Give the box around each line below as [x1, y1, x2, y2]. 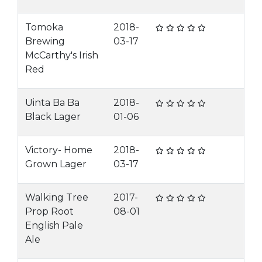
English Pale [25, 220, 83, 231]
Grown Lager [25, 158, 87, 170]
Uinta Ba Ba [25, 97, 80, 108]
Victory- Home [25, 144, 92, 156]
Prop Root [25, 206, 74, 217]
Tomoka [25, 22, 63, 33]
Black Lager [25, 111, 81, 122]
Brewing [25, 36, 65, 47]
